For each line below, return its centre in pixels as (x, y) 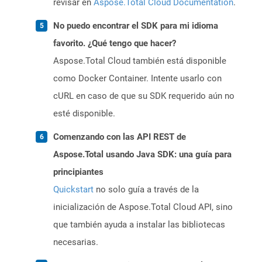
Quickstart (73, 190)
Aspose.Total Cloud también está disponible (140, 61)
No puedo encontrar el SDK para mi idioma (136, 26)
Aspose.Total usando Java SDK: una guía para (142, 155)
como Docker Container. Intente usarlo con (137, 79)
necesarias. (76, 242)
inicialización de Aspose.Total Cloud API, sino (143, 207)
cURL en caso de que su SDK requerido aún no (144, 96)
